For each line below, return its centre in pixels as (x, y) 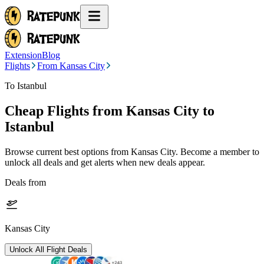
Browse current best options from (68, 151)
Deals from (25, 182)
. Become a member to (217, 151)
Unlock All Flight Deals (48, 249)
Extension (23, 55)
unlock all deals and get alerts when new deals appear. (105, 162)
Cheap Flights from (64, 110)
